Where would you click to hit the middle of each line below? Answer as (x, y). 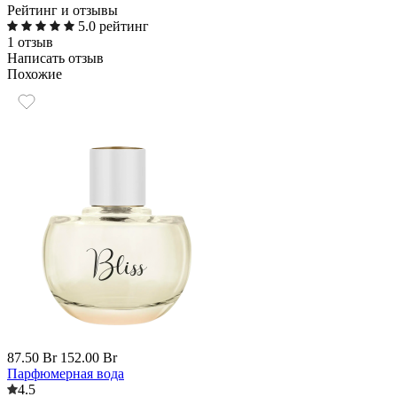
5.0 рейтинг (113, 26)
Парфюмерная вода (66, 374)
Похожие (35, 74)
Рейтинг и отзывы (62, 10)
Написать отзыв (55, 58)
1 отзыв (30, 42)
